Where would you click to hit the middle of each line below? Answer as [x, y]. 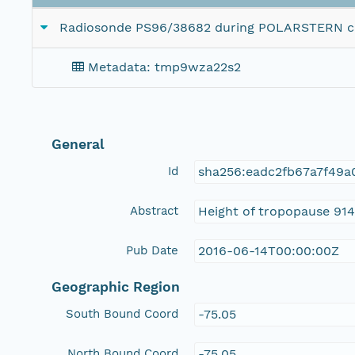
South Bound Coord [122, 313]
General [78, 144]
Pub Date [153, 250]
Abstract [155, 210]
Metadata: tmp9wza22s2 [164, 67]
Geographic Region [116, 286]
